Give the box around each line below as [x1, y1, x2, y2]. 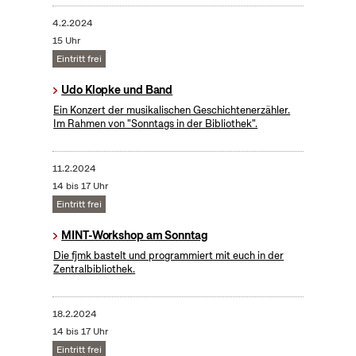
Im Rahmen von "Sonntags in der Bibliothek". [53, 116, 258, 130]
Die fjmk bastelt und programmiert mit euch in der [53, 248, 284, 262]
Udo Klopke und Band [61, 82, 173, 97]
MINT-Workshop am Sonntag [61, 227, 208, 242]
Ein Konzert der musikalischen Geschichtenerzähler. [53, 103, 291, 117]
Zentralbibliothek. [53, 261, 136, 276]
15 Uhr [52, 33, 80, 47]
